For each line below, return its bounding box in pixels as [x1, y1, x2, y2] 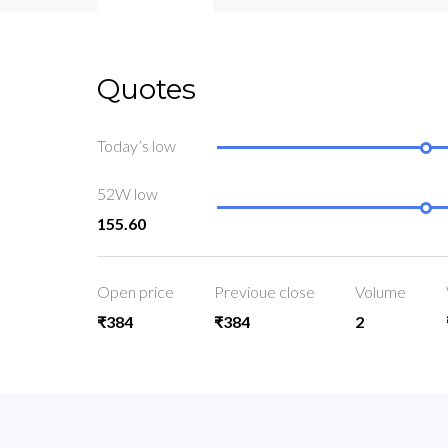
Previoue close [214, 282, 315, 302]
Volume [355, 282, 406, 302]
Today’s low [97, 136, 176, 156]
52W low [97, 184, 158, 204]
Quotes [97, 72, 196, 106]
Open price [97, 282, 174, 302]
